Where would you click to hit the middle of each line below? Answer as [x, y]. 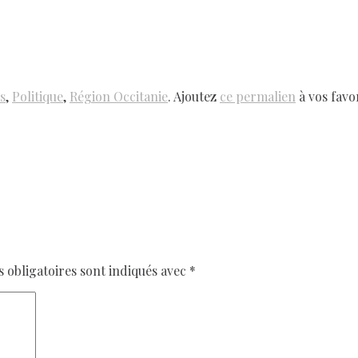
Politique [38, 97]
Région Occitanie [119, 97]
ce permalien [258, 97]
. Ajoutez [194, 97]
